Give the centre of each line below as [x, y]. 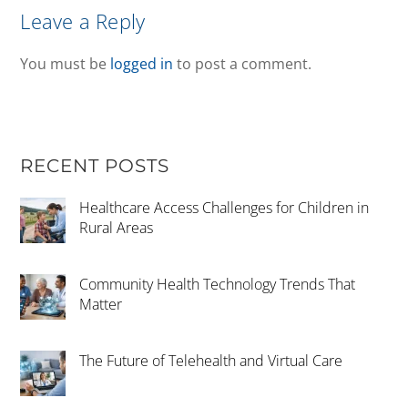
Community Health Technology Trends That [218, 285]
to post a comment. [243, 64]
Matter [101, 305]
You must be [66, 64]
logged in [142, 64]
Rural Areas [117, 228]
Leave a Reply [83, 22]
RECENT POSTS [95, 166]
